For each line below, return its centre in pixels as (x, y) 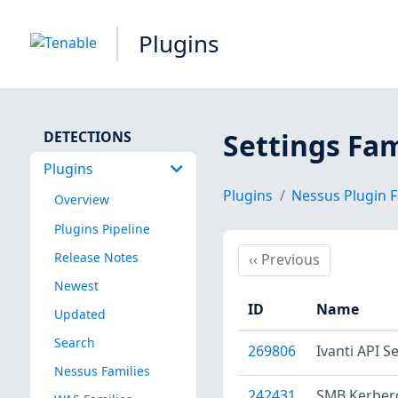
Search (74, 342)
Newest (76, 285)
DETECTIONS (87, 136)
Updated (80, 314)
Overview (81, 200)
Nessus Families (102, 371)
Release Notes (96, 257)
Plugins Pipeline (102, 228)
